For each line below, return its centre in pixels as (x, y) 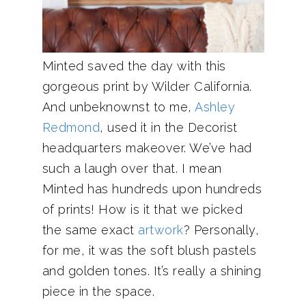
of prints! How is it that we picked (142, 209)
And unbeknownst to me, (118, 107)
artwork (161, 230)
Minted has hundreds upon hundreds (152, 189)
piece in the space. (98, 291)
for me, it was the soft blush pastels (149, 250)
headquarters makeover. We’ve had (147, 148)
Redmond (71, 127)
